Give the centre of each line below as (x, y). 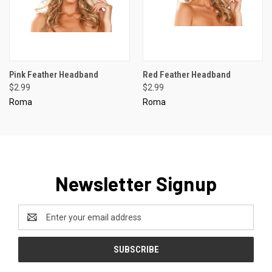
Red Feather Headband (186, 74)
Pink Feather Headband (54, 74)
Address (34, 223)
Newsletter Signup (136, 183)
